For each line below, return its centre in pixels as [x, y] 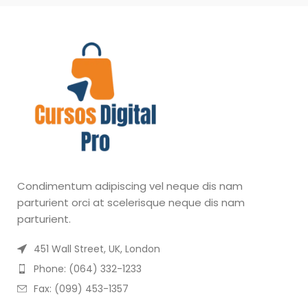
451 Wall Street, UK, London [97, 249]
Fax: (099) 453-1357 [81, 289]
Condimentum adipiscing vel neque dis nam [130, 186]
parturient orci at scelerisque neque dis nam [131, 202]
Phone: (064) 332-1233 [88, 269]
